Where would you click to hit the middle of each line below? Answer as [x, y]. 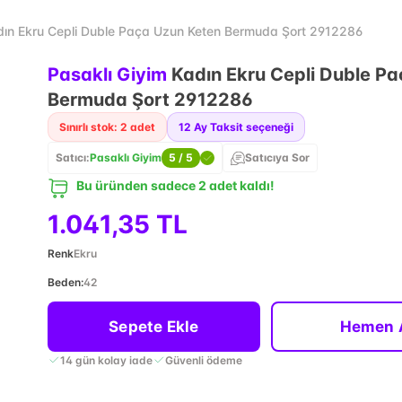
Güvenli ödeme [203, 360]
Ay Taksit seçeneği [243, 127]
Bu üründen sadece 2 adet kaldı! [175, 185]
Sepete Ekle [154, 327]
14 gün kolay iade [106, 360]
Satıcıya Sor [277, 157]
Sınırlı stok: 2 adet [107, 127]
